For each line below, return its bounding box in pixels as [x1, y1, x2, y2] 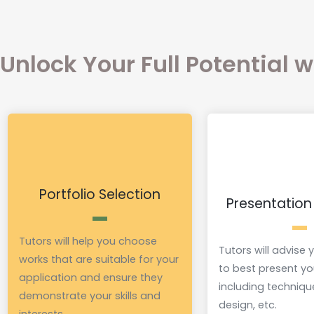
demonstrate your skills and [19, 288, 161, 303]
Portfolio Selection [39, 184, 161, 204]
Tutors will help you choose [19, 233, 158, 248]
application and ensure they [19, 270, 163, 285]
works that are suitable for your [19, 252, 179, 266]
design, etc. [219, 297, 278, 312]
